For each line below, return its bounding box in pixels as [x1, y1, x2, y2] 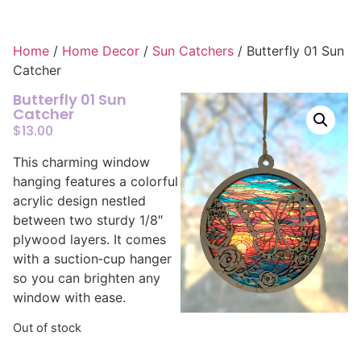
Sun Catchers [152, 43, 234, 59]
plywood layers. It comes [13, 231, 166, 248]
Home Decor [62, 43, 139, 59]
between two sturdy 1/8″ [13, 212, 163, 229]
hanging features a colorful [13, 173, 178, 190]
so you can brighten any [13, 270, 160, 287]
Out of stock [13, 320, 81, 335]
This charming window [13, 154, 150, 171]
